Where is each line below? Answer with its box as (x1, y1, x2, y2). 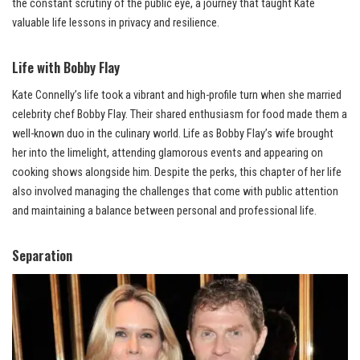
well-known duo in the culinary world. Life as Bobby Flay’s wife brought (12, 127, 333, 141)
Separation (12, 245, 72, 266)
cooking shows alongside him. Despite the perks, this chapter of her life (12, 166, 342, 180)
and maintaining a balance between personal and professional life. (12, 204, 317, 219)
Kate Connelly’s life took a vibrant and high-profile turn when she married (12, 88, 342, 103)
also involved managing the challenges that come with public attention (12, 185, 338, 199)
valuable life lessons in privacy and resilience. (12, 16, 219, 31)
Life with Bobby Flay (12, 57, 120, 78)
